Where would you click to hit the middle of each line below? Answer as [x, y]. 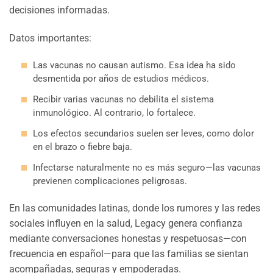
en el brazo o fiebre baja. [83, 147]
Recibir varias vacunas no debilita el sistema [123, 100]
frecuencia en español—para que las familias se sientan [129, 253]
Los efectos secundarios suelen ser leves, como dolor [144, 134]
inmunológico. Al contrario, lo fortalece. [114, 113]
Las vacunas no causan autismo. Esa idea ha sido [134, 66]
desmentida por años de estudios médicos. [121, 79]
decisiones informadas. [59, 10]
